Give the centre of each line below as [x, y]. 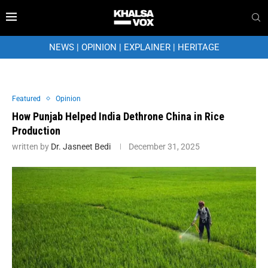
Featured [26, 98]
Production [36, 130]
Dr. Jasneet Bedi [81, 146]
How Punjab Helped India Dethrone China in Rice [118, 116]
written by [31, 146]
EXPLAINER [147, 47]
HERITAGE [198, 47]
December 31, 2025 [164, 146]
